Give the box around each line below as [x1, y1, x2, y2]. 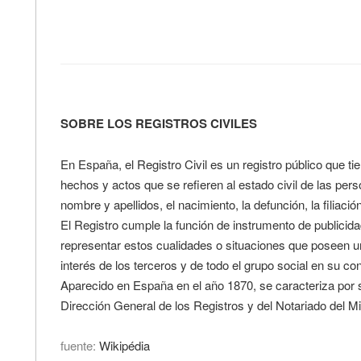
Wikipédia [99, 337, 150, 355]
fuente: [60, 337, 99, 355]
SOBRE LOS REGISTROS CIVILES [60, 114, 257, 133]
